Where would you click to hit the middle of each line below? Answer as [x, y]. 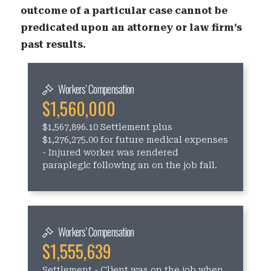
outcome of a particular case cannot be [124, 11]
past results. [54, 44]
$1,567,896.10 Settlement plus [108, 127]
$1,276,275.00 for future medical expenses [135, 140]
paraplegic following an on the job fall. [130, 165]
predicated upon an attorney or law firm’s [132, 28]
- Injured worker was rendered [111, 152]
